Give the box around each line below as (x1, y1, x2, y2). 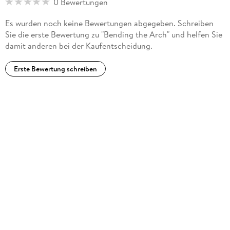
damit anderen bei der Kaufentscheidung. (5, 40, 152, 51)
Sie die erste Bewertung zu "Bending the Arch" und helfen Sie (5, 28, 222, 40)
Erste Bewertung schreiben (13, 63, 97, 74)
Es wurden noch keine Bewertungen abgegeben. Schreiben (5, 17, 214, 29)
